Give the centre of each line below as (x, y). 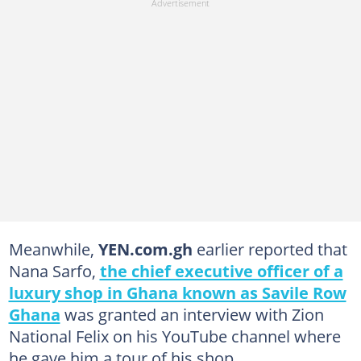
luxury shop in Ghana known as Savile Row (177, 293)
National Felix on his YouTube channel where (174, 336)
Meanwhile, (53, 249)
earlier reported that (270, 249)
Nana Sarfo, (54, 271)
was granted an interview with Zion (192, 314)
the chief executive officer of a (221, 271)
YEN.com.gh (145, 249)
